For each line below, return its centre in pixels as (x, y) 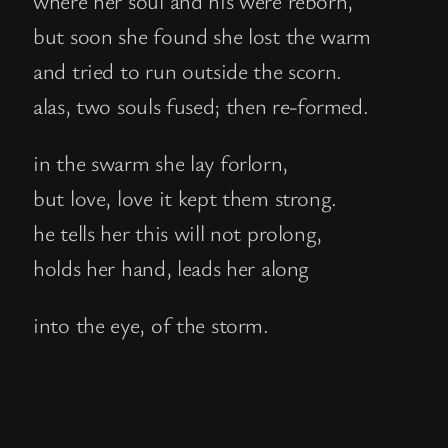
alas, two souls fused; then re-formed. (201, 104)
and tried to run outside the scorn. (187, 69)
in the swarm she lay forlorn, (160, 162)
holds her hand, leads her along (171, 267)
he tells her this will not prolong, (177, 232)
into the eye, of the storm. (151, 324)
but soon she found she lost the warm (202, 34)
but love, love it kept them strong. (185, 197)
